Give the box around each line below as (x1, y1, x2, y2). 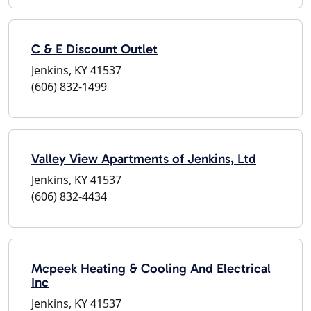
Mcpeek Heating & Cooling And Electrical (31, 260, 271, 276)
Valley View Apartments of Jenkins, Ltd (31, 150, 256, 167)
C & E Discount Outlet (31, 40, 158, 57)
